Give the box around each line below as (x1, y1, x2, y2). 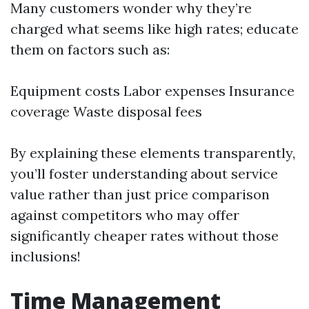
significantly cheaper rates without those (10, 227, 279, 244)
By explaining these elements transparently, (10, 144, 295, 161)
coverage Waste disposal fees (10, 103, 202, 120)
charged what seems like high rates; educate (10, 20, 299, 37)
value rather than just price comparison (10, 186, 270, 203)
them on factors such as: (10, 41, 170, 58)
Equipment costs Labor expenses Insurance (10, 82, 295, 99)
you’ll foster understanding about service (10, 165, 278, 182)
